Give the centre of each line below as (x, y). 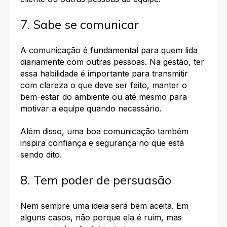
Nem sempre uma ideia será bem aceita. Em (104, 205)
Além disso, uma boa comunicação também (104, 131)
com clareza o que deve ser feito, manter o (104, 85)
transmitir (170, 73)
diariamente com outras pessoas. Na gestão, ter (112, 62)
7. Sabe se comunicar (80, 25)
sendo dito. (41, 155)
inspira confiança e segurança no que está (102, 143)
